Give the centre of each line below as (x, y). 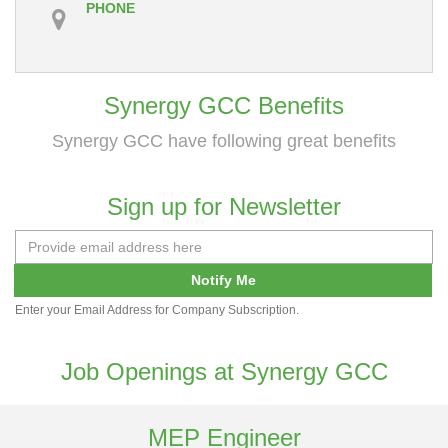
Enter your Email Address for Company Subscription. (157, 309)
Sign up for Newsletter (224, 206)
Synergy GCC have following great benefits (224, 140)
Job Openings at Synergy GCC (224, 371)
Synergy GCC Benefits (224, 105)
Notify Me (223, 279)
